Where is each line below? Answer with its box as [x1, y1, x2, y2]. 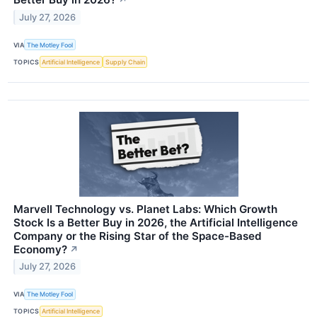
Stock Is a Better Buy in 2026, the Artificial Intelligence [13, 215, 298, 229]
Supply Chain [105, 58, 145, 67]
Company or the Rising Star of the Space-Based [13, 229, 262, 243]
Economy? [13, 242, 67, 256]
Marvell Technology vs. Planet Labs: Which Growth [13, 202, 277, 216]
